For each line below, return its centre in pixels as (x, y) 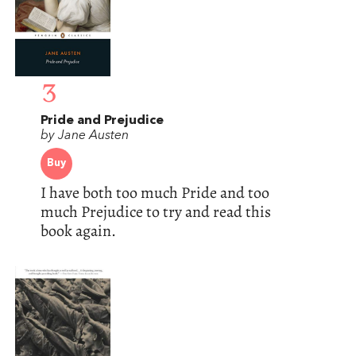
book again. (78, 231)
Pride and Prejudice (102, 121)
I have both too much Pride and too (155, 193)
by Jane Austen (84, 136)
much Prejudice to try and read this (155, 212)
